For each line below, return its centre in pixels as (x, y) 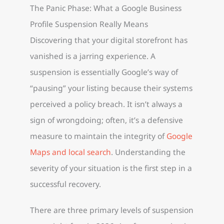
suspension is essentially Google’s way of (104, 72)
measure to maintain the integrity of (98, 136)
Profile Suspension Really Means (89, 24)
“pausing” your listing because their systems (111, 88)
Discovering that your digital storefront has (109, 40)
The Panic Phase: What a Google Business (106, 8)
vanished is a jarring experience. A (93, 56)
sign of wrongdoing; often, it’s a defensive (106, 120)
